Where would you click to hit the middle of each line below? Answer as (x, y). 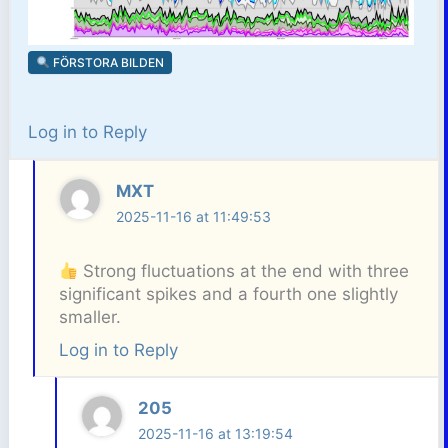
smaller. (89, 317)
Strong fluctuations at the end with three (244, 271)
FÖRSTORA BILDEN (106, 62)
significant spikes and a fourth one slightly (228, 294)
